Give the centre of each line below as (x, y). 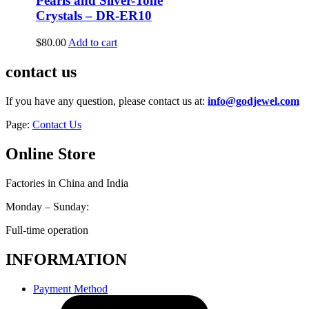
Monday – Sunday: (47, 206)
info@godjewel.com (253, 101)
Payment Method (70, 288)
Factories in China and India (67, 183)
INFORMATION (66, 259)
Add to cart (92, 43)
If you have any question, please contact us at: (107, 101)
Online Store (51, 153)
